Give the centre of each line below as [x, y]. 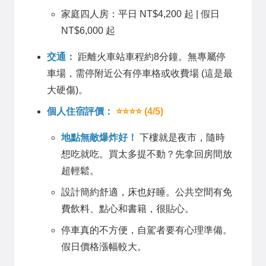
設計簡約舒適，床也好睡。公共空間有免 [147, 192]
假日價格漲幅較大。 [104, 247]
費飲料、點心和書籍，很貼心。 [128, 209]
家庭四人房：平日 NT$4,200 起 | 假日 [140, 14]
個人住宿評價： [80, 112]
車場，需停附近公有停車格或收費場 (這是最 [140, 74]
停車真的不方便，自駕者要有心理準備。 [147, 230]
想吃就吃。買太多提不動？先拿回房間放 [147, 154]
